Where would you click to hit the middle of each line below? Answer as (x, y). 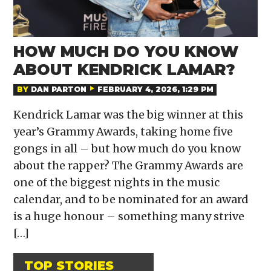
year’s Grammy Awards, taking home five (123, 132)
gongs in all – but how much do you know (127, 149)
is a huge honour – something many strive (129, 217)
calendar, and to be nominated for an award (131, 200)
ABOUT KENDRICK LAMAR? (125, 69)
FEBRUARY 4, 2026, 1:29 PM (155, 90)
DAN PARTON (58, 90)
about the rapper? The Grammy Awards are (129, 166)
